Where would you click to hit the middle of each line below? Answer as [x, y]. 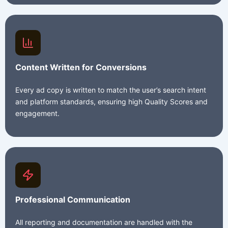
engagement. [37, 113]
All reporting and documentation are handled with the [104, 222]
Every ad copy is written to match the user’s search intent [111, 90]
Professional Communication [73, 200]
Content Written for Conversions [81, 67]
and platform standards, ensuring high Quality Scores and [111, 102]
